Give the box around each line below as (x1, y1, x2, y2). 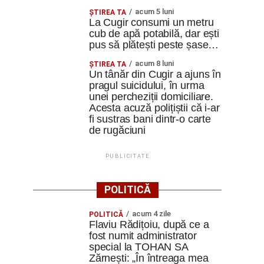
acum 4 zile (132, 209, 171, 218)
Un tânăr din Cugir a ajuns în (89, 68, 221, 80)
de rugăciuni (89, 124, 146, 136)
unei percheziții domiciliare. (89, 91, 213, 103)
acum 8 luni (135, 59, 174, 68)
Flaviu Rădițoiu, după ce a (89, 219, 209, 230)
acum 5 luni (135, 7, 174, 16)
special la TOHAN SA (89, 241, 188, 253)
